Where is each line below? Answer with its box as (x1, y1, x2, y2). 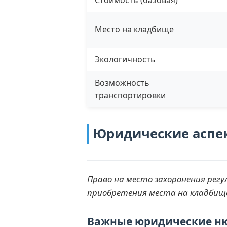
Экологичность (95, 53, 156, 65)
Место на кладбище (95, 23, 174, 35)
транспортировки (95, 89, 166, 101)
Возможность (95, 77, 149, 88)
